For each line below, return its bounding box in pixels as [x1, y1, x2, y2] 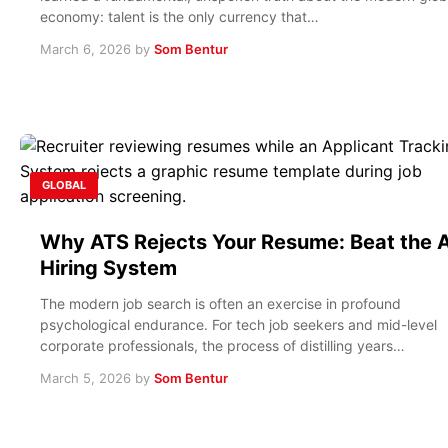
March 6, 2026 [40, 40, 131, 57]
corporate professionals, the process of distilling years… [40, 336, 405, 354]
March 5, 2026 [40, 369, 131, 386]
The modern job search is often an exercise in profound [40, 294, 401, 312]
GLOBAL [42, 177, 86, 192]
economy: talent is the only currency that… [40, 7, 319, 25]
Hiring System [40, 255, 177, 280]
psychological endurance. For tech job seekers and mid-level [40, 315, 437, 333]
